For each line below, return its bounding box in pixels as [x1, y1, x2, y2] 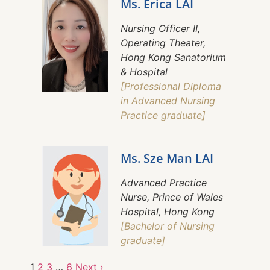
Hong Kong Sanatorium [121, 51, 226, 64]
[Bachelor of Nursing [121, 220, 215, 233]
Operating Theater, [121, 37, 206, 49]
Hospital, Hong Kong [121, 206, 215, 218]
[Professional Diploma [121, 80, 221, 93]
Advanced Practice [121, 177, 207, 189]
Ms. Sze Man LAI [121, 150, 213, 167]
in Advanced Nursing [121, 95, 215, 107]
